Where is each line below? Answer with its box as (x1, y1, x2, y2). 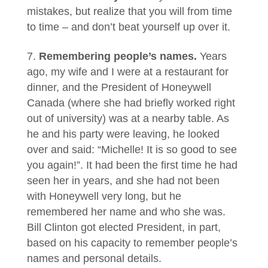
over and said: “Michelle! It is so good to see (26, 144, 237, 156)
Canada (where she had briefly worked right (26, 97, 235, 109)
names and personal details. (26, 252, 162, 264)
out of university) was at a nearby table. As (26, 112, 229, 124)
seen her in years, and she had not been (26, 175, 220, 187)
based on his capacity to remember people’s (26, 237, 237, 249)
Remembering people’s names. (38, 50, 200, 62)
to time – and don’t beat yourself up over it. (26, 21, 230, 33)
